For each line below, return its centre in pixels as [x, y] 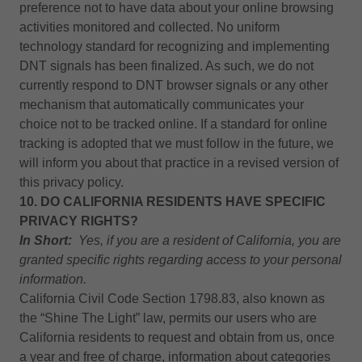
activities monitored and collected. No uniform [149, 27]
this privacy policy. [72, 182]
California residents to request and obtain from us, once [177, 337]
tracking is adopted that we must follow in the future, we [177, 143]
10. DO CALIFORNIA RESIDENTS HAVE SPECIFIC [173, 202]
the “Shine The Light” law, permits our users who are [168, 318]
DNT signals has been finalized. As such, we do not [166, 66]
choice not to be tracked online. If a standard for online [173, 124]
